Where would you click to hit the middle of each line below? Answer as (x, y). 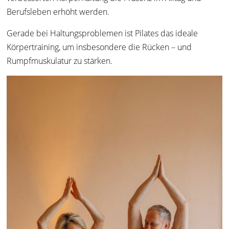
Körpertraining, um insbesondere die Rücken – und (99, 47)
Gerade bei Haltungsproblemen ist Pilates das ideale (102, 33)
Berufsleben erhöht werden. (58, 12)
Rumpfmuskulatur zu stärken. (60, 61)
